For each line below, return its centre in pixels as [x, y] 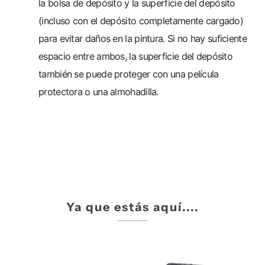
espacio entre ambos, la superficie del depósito [136, 56]
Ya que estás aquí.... [132, 207]
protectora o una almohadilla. [98, 91]
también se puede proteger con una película [129, 74]
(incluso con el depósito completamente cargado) [141, 20]
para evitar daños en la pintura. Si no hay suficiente [143, 38]
